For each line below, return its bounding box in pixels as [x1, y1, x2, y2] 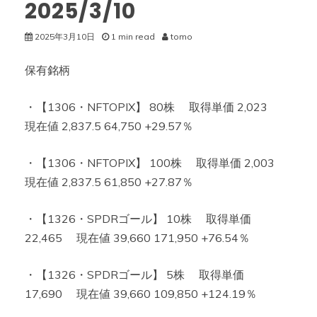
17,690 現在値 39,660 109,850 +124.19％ [25, 287, 257, 301]
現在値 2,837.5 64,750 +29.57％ [25, 119, 193, 133]
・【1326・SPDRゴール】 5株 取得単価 [25, 267, 244, 282]
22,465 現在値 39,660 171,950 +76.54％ [25, 231, 250, 245]
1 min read [111, 31, 155, 42]
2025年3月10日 [35, 31, 95, 42]
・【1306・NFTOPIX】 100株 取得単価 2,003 [25, 156, 286, 170]
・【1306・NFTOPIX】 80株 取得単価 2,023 [25, 100, 279, 114]
